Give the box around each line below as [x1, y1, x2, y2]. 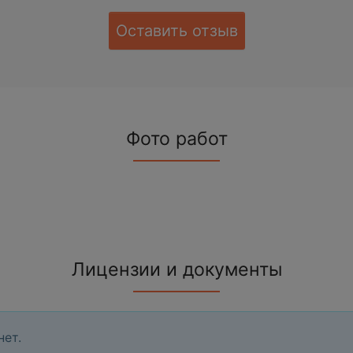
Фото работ [125, 127, 228, 150]
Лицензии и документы [71, 258, 282, 281]
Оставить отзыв [115, 20, 238, 40]
